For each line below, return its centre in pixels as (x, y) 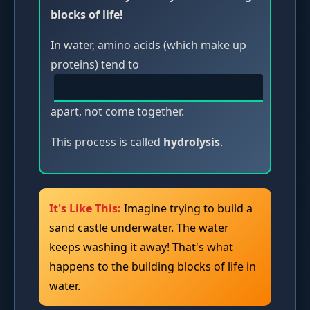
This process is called (107, 142)
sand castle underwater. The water (139, 227)
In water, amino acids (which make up (148, 45)
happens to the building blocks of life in (153, 266)
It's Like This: (85, 208)
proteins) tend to (95, 64)
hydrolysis (192, 142)
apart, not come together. (117, 111)
